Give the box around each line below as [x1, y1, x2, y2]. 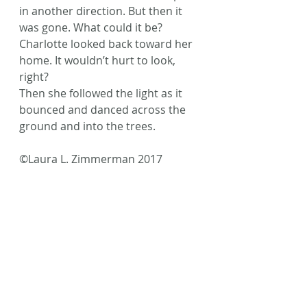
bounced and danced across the [19, 102, 188, 117]
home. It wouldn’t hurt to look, [19, 53, 178, 68]
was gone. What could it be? [19, 20, 162, 35]
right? [19, 69, 49, 84]
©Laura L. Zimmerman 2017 [19, 151, 162, 167]
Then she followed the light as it [19, 86, 185, 101]
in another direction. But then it [19, 3, 185, 19]
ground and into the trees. [19, 119, 156, 134]
